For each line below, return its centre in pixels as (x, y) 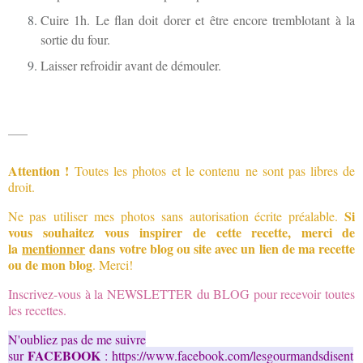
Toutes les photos (120, 171)
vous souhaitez (51, 232)
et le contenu (206, 171)
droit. (23, 187)
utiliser (67, 216)
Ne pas (28, 216)
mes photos (124, 216)
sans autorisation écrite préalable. (253, 216)
